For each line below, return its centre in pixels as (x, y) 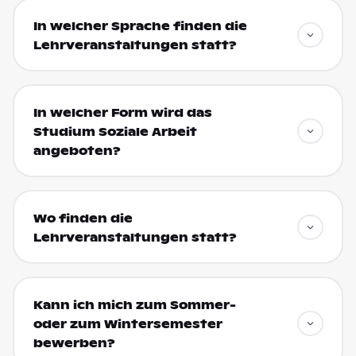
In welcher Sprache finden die (140, 26)
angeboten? (77, 151)
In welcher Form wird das (122, 112)
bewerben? (74, 343)
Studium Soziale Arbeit (115, 132)
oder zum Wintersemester (128, 324)
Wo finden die (83, 218)
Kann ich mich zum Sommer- (134, 305)
